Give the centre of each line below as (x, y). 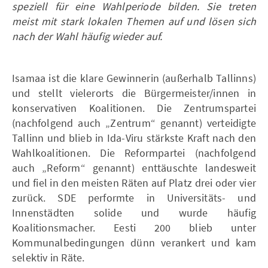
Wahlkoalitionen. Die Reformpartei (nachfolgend (134, 153)
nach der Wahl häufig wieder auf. (87, 36)
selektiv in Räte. (48, 257)
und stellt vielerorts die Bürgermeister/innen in (134, 93)
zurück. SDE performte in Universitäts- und (134, 197)
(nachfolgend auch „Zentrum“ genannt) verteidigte (134, 123)
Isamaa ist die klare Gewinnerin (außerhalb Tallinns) (134, 78)
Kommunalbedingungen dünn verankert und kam (134, 242)
